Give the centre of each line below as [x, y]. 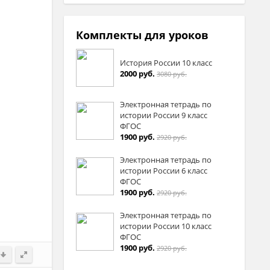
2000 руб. [137, 73]
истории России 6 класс [164, 171]
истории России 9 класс [164, 115]
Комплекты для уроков [142, 35]
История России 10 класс [166, 62]
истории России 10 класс [166, 226]
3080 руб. [172, 74]
